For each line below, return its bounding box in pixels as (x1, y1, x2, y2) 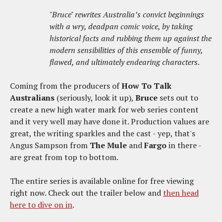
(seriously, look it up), (55, 92, 135, 104)
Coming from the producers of (10, 80, 119, 92)
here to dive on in (10, 199, 72, 211)
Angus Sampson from (10, 140, 90, 151)
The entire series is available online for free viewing (10, 175, 194, 187)
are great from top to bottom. (10, 152, 118, 163)
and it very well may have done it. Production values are (10, 116, 209, 127)
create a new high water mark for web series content (10, 104, 199, 115)
